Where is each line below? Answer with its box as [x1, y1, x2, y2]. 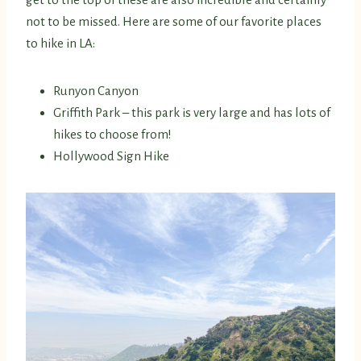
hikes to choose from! [53, 127, 172, 142]
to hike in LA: [26, 36, 95, 51]
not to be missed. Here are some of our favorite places [26, 15, 322, 29]
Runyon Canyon [53, 84, 139, 98]
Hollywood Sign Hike [53, 149, 169, 164]
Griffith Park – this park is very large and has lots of [53, 106, 330, 120]
